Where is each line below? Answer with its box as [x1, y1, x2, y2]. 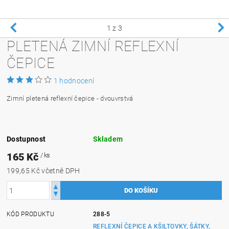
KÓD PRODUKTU [7, 211, 54, 218]
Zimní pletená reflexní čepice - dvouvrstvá [7, 95, 133, 102]
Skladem [93, 135, 123, 143]
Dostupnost [7, 135, 46, 143]
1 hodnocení [53, 77, 95, 85]
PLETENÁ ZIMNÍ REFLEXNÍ [7, 38, 179, 55]
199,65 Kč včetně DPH [41, 167, 80, 175]
